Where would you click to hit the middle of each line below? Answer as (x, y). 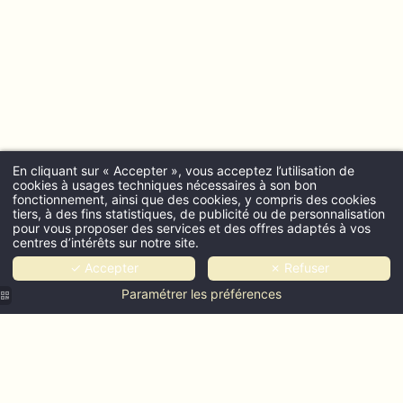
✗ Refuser (299, 268)
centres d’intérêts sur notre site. (106, 242)
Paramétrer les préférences (201, 294)
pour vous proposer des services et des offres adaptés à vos (192, 228)
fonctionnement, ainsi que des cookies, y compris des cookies (194, 199)
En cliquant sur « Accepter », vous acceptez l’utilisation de (184, 170)
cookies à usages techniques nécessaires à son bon (165, 184)
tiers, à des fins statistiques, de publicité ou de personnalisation (199, 213)
